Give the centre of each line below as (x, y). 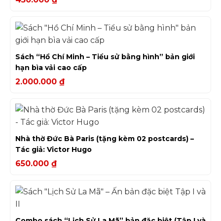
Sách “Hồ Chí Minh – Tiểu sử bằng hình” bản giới (105, 56)
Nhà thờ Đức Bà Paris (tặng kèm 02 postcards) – (105, 138)
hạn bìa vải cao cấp (51, 67)
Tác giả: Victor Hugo (54, 149)
